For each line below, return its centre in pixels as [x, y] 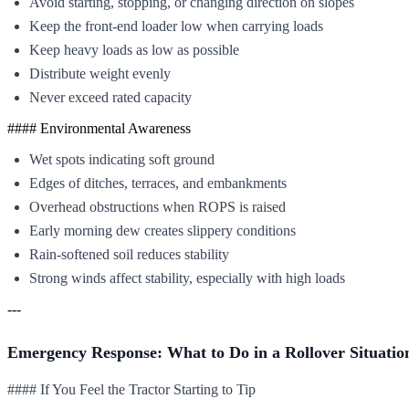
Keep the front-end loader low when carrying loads [176, 26]
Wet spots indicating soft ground [122, 159]
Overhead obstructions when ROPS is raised [157, 206]
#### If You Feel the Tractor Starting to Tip [131, 389]
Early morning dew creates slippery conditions [163, 230]
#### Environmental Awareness [99, 128]
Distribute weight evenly [100, 73]
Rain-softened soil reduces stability [129, 254]
